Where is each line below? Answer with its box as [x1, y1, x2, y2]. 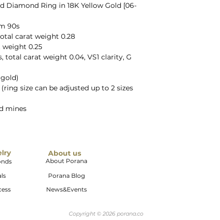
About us [48, 148, 85, 158]
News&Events [46, 185, 87, 193]
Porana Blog [48, 171, 85, 179]
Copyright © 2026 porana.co [68, 210, 143, 217]
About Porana [45, 157, 87, 165]
